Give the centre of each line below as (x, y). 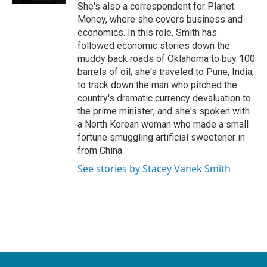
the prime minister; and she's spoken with (164, 111)
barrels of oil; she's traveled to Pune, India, (166, 72)
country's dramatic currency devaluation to (164, 98)
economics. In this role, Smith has (147, 32)
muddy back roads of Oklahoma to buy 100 (166, 59)
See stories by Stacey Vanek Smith (154, 169)
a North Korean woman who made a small (163, 124)
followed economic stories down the (154, 46)
